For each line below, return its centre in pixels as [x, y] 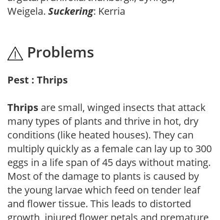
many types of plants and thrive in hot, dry [103, 121]
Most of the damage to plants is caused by [103, 176]
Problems [59, 52]
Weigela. [28, 11]
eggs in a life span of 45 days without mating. [109, 162]
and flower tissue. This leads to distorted [99, 203]
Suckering [71, 11]
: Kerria [109, 11]
